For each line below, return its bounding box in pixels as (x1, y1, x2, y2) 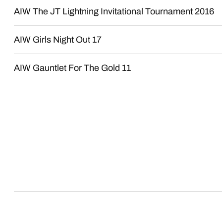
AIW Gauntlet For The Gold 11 (14, 63, 131, 73)
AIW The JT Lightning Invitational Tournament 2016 (14, 6, 215, 16)
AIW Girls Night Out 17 (14, 35, 102, 45)
